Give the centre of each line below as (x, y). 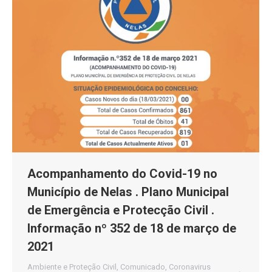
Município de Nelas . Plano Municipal (128, 192)
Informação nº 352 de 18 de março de (132, 228)
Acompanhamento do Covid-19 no (122, 173)
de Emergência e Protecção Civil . (121, 210)
